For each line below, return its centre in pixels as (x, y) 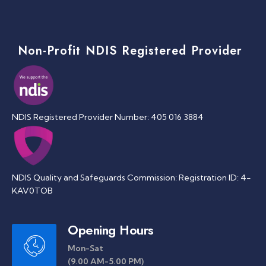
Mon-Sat (85, 248)
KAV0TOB (32, 190)
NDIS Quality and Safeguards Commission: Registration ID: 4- (132, 177)
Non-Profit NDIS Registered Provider (130, 50)
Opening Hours (111, 229)
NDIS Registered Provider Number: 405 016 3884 (108, 117)
